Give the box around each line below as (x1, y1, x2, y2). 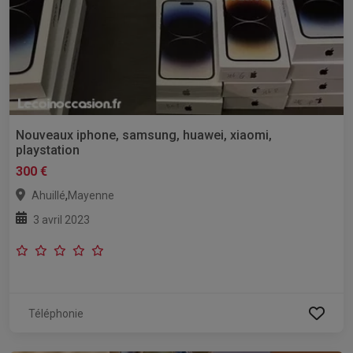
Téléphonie (28, 307, 84, 321)
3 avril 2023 (33, 214, 90, 227)
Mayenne (68, 189, 114, 203)
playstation (16, 143, 80, 158)
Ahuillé (32, 189, 65, 203)
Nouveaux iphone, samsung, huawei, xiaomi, (16, 128, 272, 143)
